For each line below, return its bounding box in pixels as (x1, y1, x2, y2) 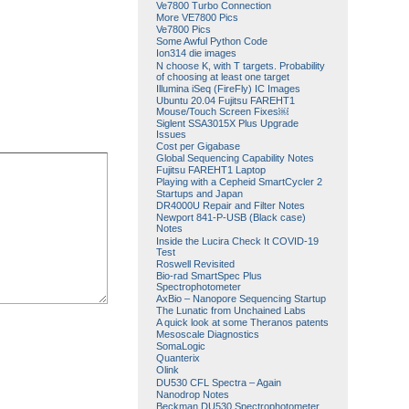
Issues (155, 128, 186, 140)
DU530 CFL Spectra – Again (155, 376, 281, 388)
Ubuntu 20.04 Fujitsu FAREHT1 (155, 94, 295, 106)
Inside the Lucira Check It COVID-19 (155, 235, 319, 246)
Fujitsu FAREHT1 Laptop (155, 164, 266, 176)
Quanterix (155, 352, 200, 364)
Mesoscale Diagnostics (155, 329, 259, 341)
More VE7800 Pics (155, 12, 238, 24)
